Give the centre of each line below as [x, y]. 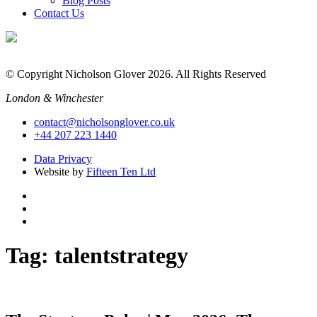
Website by [60, 172]
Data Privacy [63, 159]
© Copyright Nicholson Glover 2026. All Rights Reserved [136, 74]
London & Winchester [54, 98]
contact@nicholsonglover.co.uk [104, 122]
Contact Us [59, 13]
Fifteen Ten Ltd [121, 172]
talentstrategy [121, 256]
